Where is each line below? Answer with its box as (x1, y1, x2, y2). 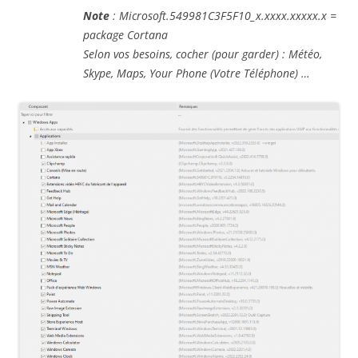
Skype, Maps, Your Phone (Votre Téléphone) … (83, 66, 310, 82)
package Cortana (83, 27, 168, 43)
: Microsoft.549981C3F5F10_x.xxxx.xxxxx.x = (109, 8, 336, 24)
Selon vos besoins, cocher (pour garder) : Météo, (83, 46, 322, 62)
